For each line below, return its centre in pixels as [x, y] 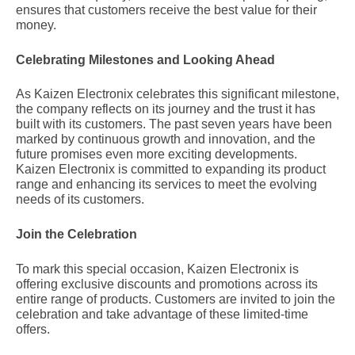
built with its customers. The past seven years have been [174, 124]
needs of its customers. [80, 200]
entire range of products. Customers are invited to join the [176, 299]
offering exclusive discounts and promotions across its [167, 284]
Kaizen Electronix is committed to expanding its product [171, 170]
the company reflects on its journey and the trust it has [166, 109]
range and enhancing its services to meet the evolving [166, 185]
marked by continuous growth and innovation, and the [166, 139]
